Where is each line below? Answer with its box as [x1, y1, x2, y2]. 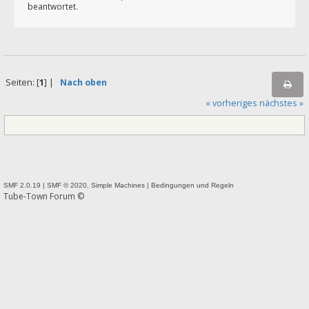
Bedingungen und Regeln [151, 181, 234, 189]
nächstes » [259, 97, 304, 109]
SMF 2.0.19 [3, 181, 41, 189]
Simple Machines [91, 181, 145, 189]
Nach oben [59, 77, 107, 89]
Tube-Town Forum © [3, 190, 84, 202]
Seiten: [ [5, 77, 39, 89]
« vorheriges [206, 97, 258, 109]
